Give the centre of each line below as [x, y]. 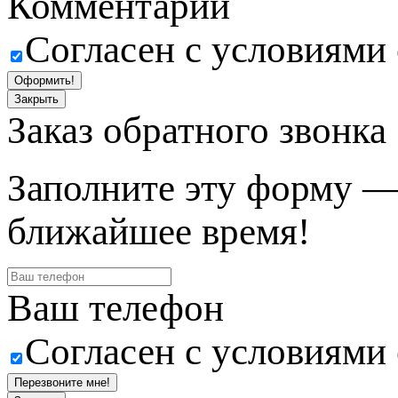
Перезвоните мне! [62, 383]
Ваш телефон [115, 308]
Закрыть [36, 99]
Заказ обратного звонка [197, 131]
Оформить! [44, 81]
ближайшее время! [159, 232]
